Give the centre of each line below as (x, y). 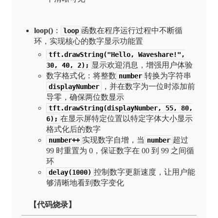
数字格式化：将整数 (82, 75)
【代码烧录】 (53, 204)
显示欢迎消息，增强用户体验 (142, 65)
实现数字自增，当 (114, 140)
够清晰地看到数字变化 (85, 182)
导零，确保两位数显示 (85, 97)
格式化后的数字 (74, 129)
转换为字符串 (168, 75)
